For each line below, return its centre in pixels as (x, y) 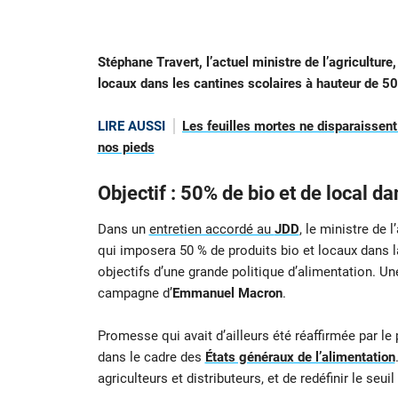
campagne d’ (135, 294)
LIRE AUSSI (131, 127)
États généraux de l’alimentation (300, 358)
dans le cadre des (151, 358)
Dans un (123, 230)
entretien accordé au (211, 230)
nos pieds (126, 148)
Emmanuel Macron (227, 294)
